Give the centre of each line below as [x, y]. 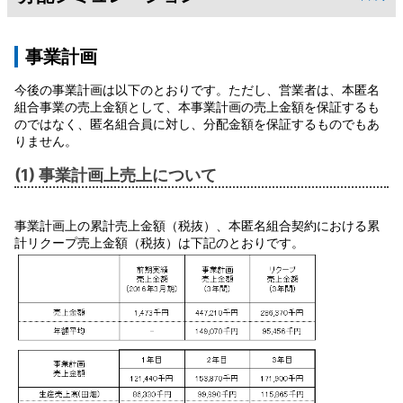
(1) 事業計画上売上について [116, 175]
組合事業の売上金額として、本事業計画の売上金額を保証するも [197, 106]
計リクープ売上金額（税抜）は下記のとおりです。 [159, 242]
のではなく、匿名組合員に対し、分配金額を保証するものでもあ [197, 123]
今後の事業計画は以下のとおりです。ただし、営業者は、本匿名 [197, 89]
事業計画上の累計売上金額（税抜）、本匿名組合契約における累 [197, 225]
